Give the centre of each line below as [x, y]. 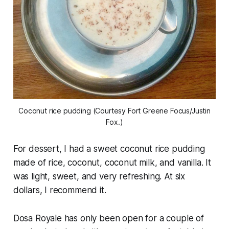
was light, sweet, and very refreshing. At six [99, 177]
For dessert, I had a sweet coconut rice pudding [109, 149]
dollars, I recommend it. [60, 190]
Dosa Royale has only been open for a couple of [108, 219]
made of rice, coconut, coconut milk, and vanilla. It [112, 163]
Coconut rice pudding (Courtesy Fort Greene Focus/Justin [114, 111]
